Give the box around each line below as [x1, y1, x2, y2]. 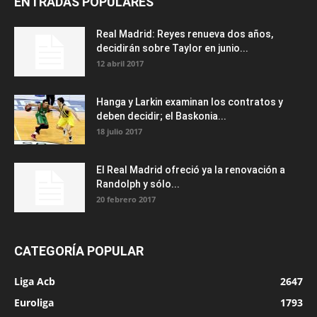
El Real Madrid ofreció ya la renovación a [96, 164, 285, 176]
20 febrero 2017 [96, 194, 156, 205]
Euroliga [14, 296, 54, 310]
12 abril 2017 [96, 58, 144, 69]
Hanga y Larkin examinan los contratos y [96, 96, 283, 108]
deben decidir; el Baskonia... [96, 110, 226, 122]
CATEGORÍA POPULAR [14, 243, 144, 259]
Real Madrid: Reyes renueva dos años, [96, 28, 273, 40]
